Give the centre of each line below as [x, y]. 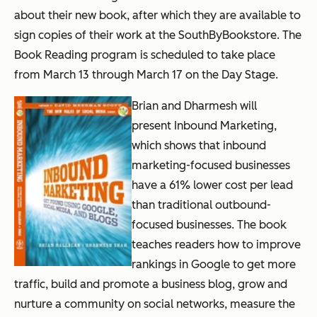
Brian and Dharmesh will [194, 105]
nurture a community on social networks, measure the [155, 304]
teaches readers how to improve [216, 244]
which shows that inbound [199, 145]
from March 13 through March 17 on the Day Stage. [146, 74]
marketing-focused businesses [211, 165]
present [153, 125]
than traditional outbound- [201, 204]
